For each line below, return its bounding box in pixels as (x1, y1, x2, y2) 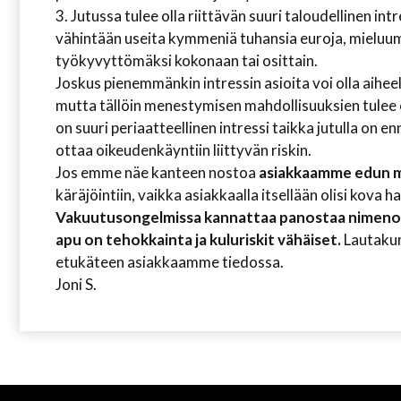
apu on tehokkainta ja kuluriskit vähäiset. (55, 230, 341, 249)
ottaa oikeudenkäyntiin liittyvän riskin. (55, 141, 311, 159)
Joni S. (55, 275, 97, 294)
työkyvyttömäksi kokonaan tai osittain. (55, 51, 318, 70)
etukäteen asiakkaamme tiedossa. (55, 252, 284, 271)
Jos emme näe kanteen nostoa (55, 163, 259, 182)
